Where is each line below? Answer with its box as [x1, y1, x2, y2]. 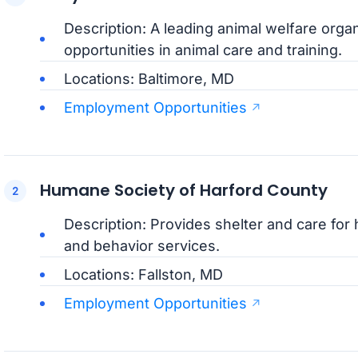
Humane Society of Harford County [39, 179, 328, 202]
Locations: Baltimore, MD [63, 70, 234, 88]
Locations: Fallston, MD [63, 266, 223, 284]
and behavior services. [63, 237, 220, 255]
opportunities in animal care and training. [63, 42, 342, 59]
